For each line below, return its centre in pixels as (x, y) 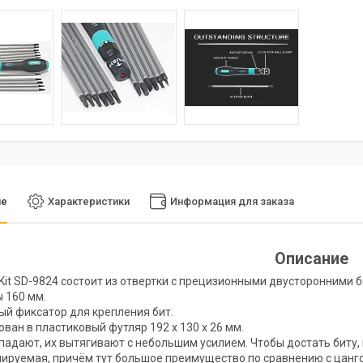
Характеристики (89, 202)
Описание (311, 258)
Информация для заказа (232, 202)
